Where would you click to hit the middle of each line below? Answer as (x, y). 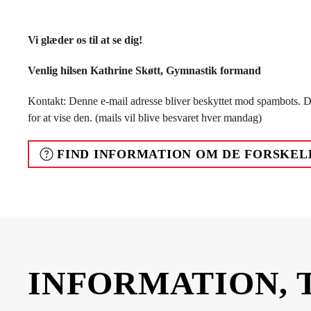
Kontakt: (48, 101)
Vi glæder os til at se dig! (85, 40)
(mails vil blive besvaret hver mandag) (177, 118)
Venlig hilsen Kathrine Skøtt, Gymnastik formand (144, 70)
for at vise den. (60, 118)
